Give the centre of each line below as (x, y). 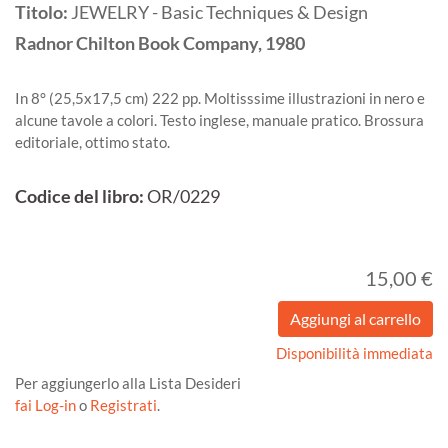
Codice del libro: (79, 196)
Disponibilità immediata (354, 352)
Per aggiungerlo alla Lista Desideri (128, 382)
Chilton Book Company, (169, 43)
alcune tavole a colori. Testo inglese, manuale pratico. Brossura (219, 119)
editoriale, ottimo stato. (92, 141)
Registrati (123, 404)
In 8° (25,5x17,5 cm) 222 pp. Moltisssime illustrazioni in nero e (220, 97)
